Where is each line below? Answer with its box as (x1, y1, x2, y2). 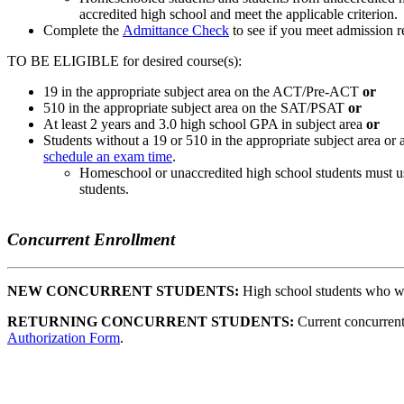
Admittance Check (123, 22, 229, 38)
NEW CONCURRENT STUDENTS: (7, 283, 239, 299)
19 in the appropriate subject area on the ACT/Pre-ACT (43, 83, 363, 99)
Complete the (43, 22, 123, 38)
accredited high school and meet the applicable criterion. (79, 5, 398, 22)
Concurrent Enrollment (7, 230, 175, 250)
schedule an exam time (43, 148, 172, 164)
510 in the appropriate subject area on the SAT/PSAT (43, 99, 348, 115)
